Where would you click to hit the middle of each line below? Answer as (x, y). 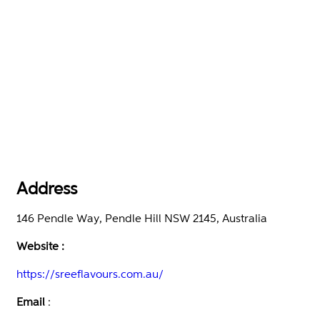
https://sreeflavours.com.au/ (90, 274)
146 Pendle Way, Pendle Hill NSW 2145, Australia (142, 218)
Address (47, 188)
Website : (40, 246)
